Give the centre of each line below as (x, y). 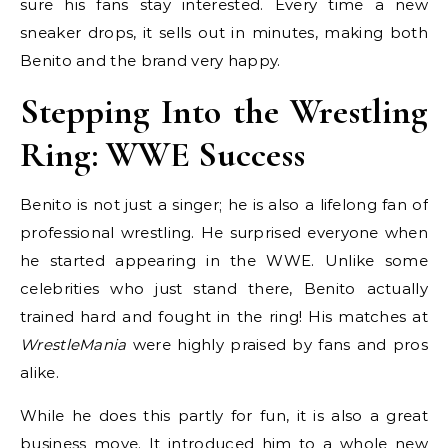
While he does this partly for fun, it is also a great (224, 416)
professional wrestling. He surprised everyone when (224, 233)
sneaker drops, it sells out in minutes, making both (224, 33)
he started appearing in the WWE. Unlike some (224, 261)
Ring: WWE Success (162, 155)
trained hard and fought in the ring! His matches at (224, 317)
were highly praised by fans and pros (277, 345)
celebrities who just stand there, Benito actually (224, 289)
